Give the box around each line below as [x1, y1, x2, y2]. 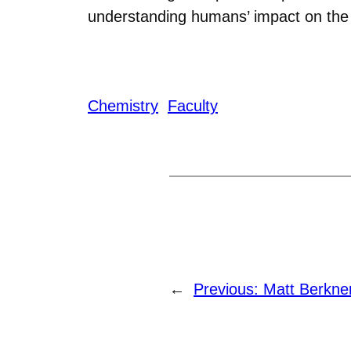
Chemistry [88, 96, 158, 114]
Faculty [168, 96, 218, 114]
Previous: [194, 280, 263, 298]
